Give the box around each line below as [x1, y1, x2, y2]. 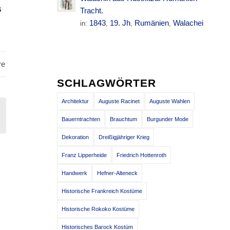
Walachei [173, 18, 204, 27]
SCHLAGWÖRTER [57, 77, 157, 89]
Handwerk [62, 170, 88, 176]
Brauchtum [110, 116, 138, 122]
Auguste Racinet [99, 98, 140, 104]
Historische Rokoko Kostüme [62, 206, 135, 212]
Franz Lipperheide [62, 152, 107, 158]
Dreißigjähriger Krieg [99, 134, 150, 140]
